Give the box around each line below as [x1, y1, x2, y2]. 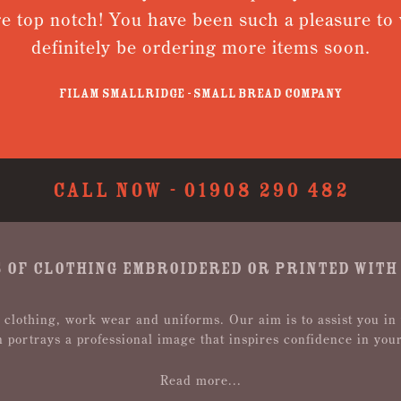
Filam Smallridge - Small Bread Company [57, 85, 341, 102]
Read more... [159, 372, 242, 388]
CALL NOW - [52, 176, 183, 204]
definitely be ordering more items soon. [29, 36, 369, 58]
